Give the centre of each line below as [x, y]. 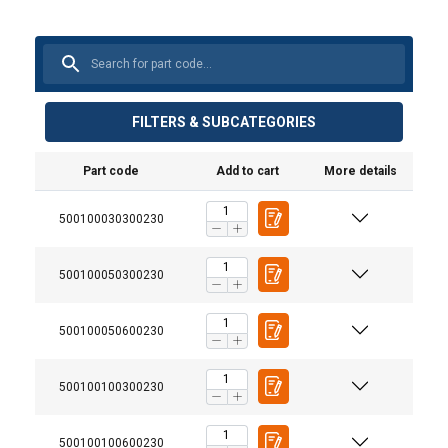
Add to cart [247, 170]
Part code [111, 170]
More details [360, 170]
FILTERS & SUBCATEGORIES [224, 121]
